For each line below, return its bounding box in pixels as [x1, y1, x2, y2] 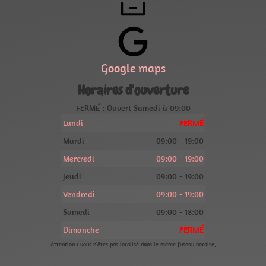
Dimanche [62, 224, 99, 235]
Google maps [100, 61, 166, 75]
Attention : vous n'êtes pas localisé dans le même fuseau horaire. [50, 240, 216, 248]
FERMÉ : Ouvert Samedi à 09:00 [75, 103, 191, 113]
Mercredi [62, 153, 94, 164]
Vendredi [62, 189, 95, 199]
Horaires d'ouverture [77, 81, 189, 99]
